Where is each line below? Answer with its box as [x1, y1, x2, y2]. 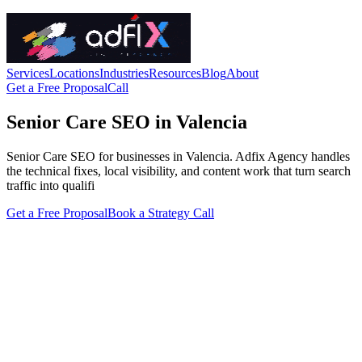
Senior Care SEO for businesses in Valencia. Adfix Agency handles [6, 149, 350, 163]
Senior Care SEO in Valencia [6, 111, 247, 133]
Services [6, 66, 49, 80]
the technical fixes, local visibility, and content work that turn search [6, 163, 351, 178]
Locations [49, 66, 99, 80]
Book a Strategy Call [107, 205, 214, 220]
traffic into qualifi [6, 178, 95, 192]
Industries [99, 66, 149, 80]
